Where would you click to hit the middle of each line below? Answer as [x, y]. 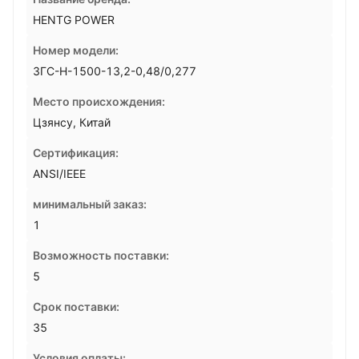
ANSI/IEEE [59, 173]
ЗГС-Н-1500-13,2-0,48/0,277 [115, 71]
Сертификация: [76, 153]
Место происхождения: [99, 101]
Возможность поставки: [101, 255]
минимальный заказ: [90, 204]
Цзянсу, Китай [72, 122]
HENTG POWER [74, 20]
